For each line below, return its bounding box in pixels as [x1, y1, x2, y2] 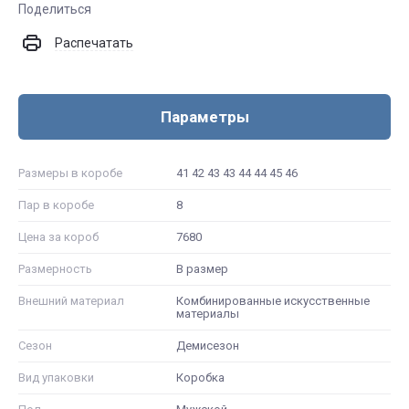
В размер [176, 261, 229, 276]
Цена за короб [18, 229, 99, 244]
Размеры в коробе [18, 165, 122, 180]
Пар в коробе [18, 197, 94, 212]
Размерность [18, 261, 92, 276]
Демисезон [176, 338, 240, 352]
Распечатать [55, 35, 133, 50]
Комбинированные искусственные [176, 293, 371, 308]
